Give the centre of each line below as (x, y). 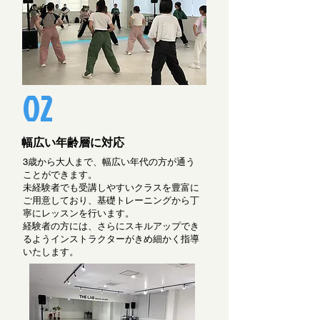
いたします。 (51, 252)
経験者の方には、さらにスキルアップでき (111, 226)
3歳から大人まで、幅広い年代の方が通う (109, 162)
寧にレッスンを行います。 (79, 213)
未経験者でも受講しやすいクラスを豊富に (111, 187)
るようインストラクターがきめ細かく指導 (111, 239)
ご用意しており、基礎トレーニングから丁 (111, 200)
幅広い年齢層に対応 (73, 142)
